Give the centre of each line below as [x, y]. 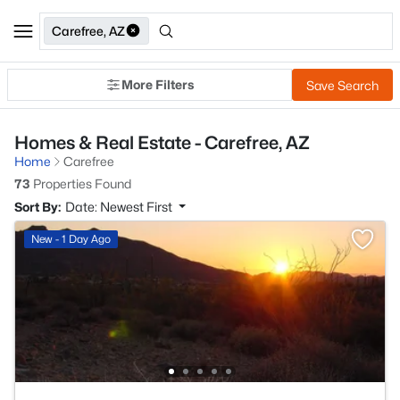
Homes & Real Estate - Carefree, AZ [162, 143]
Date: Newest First [120, 207]
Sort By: [37, 207]
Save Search [342, 85]
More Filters [158, 84]
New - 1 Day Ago [71, 239]
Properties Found [81, 183]
